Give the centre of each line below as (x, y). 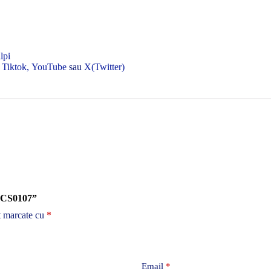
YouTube (49, 67)
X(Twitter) (104, 67)
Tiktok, (15, 67)
